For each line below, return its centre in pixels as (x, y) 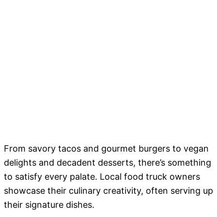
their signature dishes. (49, 205)
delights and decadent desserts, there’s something (108, 163)
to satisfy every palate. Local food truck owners (102, 177)
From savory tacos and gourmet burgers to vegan (106, 149)
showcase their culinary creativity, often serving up (108, 191)
